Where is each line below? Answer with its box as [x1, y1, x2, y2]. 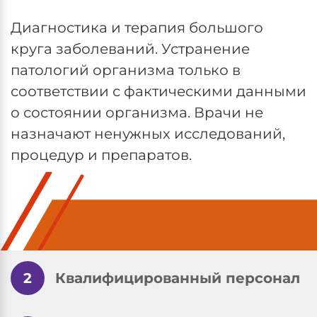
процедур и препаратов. [11, 146, 192, 163]
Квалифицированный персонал [55, 270, 300, 287]
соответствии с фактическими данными [11, 83, 306, 100]
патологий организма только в [11, 62, 241, 79]
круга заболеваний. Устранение [11, 40, 250, 57]
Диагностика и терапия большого [11, 19, 263, 36]
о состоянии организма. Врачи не [11, 104, 263, 121]
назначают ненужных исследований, [11, 125, 285, 142]
